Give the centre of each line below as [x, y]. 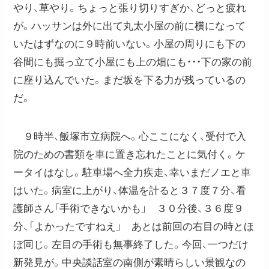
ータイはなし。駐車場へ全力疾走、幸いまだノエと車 [132, 173]
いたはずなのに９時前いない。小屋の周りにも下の [130, 44]
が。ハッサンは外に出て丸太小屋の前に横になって [130, 26]
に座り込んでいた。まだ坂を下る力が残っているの [130, 80]
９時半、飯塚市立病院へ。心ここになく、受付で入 [130, 137]
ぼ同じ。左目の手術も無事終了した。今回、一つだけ [131, 245]
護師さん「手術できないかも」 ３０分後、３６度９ [129, 209]
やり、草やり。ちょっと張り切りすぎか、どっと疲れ [130, 8]
